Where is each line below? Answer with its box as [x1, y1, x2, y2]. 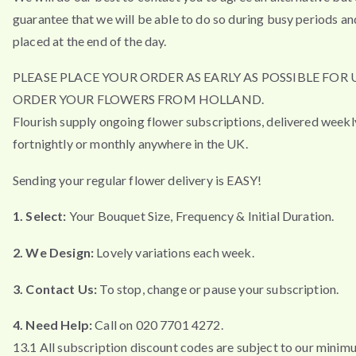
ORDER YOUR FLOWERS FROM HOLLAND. [13, 91, 265, 107]
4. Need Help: [13, 317, 93, 333]
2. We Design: [13, 244, 95, 260]
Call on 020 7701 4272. [92, 317, 223, 333]
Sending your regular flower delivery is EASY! [13, 172, 262, 188]
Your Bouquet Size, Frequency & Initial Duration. [66, 208, 335, 224]
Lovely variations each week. [94, 244, 254, 260]
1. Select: [13, 208, 67, 224]
